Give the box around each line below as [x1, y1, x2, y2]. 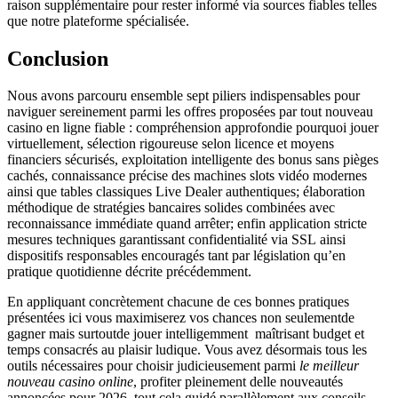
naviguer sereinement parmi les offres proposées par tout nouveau [7, 104, 373, 120]
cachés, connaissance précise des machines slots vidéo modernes [7, 168, 367, 184]
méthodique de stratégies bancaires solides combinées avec [7, 200, 335, 216]
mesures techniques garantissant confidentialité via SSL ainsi [7, 232, 346, 248]
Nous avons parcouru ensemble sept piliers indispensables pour [7, 88, 360, 104]
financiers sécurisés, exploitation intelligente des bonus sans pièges [7, 152, 378, 168]
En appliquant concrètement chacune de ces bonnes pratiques [7, 294, 349, 310]
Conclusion [7, 46, 108, 70]
